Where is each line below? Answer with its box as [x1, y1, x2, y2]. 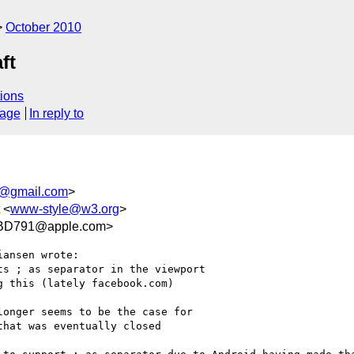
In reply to [29, 107, 85, 121]
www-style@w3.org [10, 201, 119, 216]
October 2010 [6, 21, 81, 34]
